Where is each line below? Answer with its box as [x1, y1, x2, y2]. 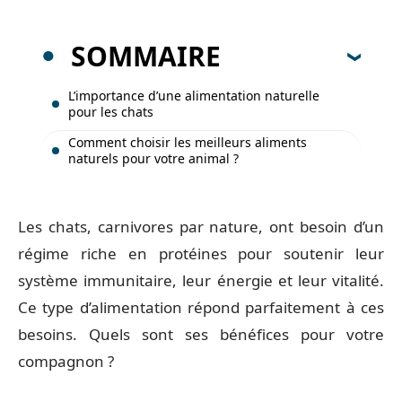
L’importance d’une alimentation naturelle [68, 86, 319, 104]
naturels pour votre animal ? [68, 149, 239, 167]
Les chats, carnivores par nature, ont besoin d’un [18, 216, 384, 237]
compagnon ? [18, 351, 114, 371]
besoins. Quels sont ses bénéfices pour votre [18, 324, 384, 345]
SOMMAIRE [71, 37, 221, 74]
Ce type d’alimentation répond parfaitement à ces [18, 297, 384, 318]
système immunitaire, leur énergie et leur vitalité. [18, 270, 384, 291]
